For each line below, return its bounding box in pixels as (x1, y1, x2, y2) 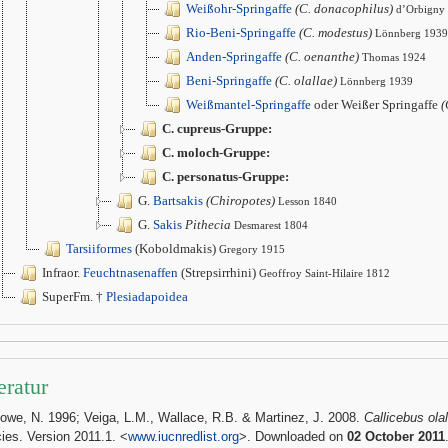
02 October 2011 (347, 429, 445, 444)
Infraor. (42, 265, 83, 280)
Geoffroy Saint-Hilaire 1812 (259, 267, 390, 279)
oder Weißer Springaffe (311, 97, 441, 112)
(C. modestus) (299, 25, 372, 40)
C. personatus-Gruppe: (162, 169, 289, 184)
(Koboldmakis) (132, 241, 219, 256)
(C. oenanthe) (285, 49, 359, 64)
